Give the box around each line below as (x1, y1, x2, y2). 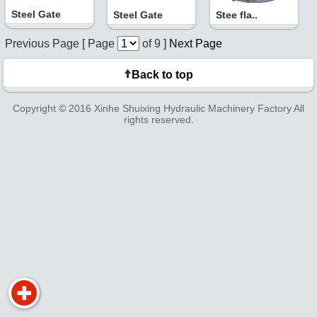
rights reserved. (123, 114, 194, 125)
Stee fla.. (215, 8, 258, 21)
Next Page (168, 38, 222, 50)
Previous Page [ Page (4, 38, 117, 50)
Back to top (132, 69, 193, 81)
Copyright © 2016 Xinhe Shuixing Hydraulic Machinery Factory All (13, 103, 304, 114)
